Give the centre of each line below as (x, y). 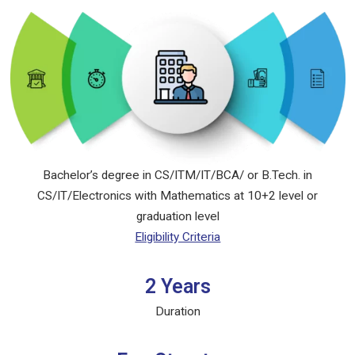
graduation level (177, 216)
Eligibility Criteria (177, 237)
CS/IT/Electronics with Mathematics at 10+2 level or (177, 195)
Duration (177, 311)
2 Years (177, 286)
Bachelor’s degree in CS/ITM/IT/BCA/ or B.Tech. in (177, 175)
